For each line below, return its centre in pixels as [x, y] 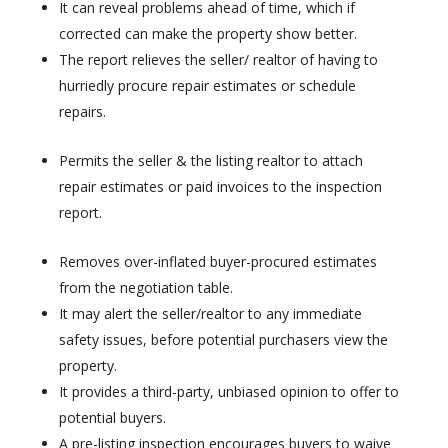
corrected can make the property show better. [207, 33]
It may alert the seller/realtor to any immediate [210, 313]
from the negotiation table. [145, 287]
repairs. [82, 111]
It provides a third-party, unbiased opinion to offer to [228, 391]
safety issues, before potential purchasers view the [223, 339]
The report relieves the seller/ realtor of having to [218, 59]
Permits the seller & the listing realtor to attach [210, 160]
